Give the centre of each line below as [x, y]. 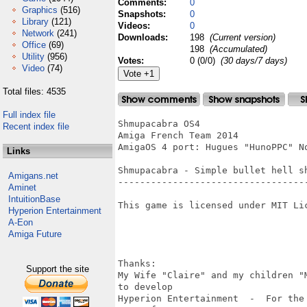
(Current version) [241, 37]
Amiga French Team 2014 [178, 135]
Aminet [22, 187]
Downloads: [144, 37]
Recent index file [36, 126]
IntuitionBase [34, 199]
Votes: [132, 61]
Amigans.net [33, 176]
